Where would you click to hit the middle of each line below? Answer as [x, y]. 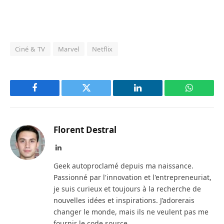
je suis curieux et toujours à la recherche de [127, 189]
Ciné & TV [30, 49]
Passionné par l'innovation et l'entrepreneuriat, [132, 177]
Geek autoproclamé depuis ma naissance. [123, 166]
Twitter [98, 95]
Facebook [51, 95]
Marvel [68, 49]
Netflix [102, 49]
